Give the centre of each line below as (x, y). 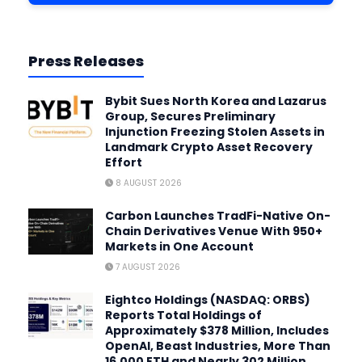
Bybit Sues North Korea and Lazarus (216, 101)
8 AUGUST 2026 (147, 183)
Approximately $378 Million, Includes (217, 331)
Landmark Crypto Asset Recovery (209, 147)
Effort (124, 163)
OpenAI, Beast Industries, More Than (218, 346)
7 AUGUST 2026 (147, 267)
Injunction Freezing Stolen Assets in (215, 132)
